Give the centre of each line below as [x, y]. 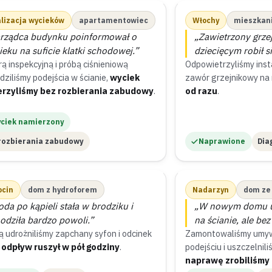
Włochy [206, 20]
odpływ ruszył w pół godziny [61, 247]
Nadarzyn [210, 190]
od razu [201, 91]
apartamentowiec [114, 20]
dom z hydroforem [63, 190]
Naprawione [222, 141]
